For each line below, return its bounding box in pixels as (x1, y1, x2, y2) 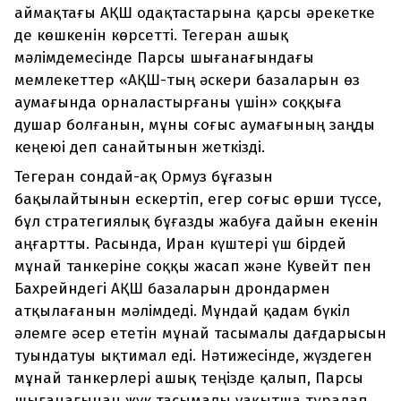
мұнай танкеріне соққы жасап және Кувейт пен (14, 257, 371, 277)
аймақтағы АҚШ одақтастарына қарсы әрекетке (14, 4, 375, 23)
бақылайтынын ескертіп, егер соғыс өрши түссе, (14, 190, 381, 209)
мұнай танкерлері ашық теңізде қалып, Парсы (14, 369, 363, 388)
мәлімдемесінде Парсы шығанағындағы (14, 48, 314, 68)
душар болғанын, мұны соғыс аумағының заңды (14, 115, 375, 135)
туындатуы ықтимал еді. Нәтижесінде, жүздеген (14, 346, 372, 366)
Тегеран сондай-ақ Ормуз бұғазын (14, 167, 273, 187)
